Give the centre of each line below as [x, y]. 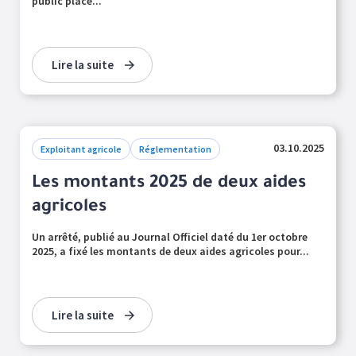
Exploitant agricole [81, 149]
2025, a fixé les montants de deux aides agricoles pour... [170, 251]
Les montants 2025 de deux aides [169, 184]
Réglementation [175, 149]
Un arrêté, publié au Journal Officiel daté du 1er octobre [170, 237]
